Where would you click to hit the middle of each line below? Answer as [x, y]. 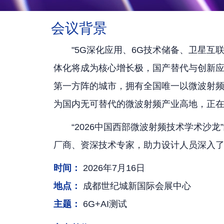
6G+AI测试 [104, 204]
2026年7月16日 [113, 168]
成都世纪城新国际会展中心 [136, 186]
